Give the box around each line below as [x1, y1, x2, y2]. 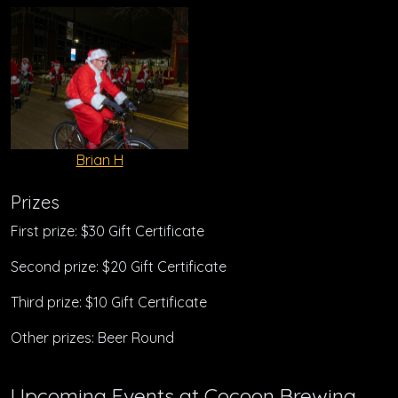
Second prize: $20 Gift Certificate [11, 258, 227, 276]
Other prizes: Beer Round [11, 329, 174, 347]
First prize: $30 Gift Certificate [11, 222, 204, 241]
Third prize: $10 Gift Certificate [11, 293, 207, 312]
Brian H [76, 151, 123, 170]
